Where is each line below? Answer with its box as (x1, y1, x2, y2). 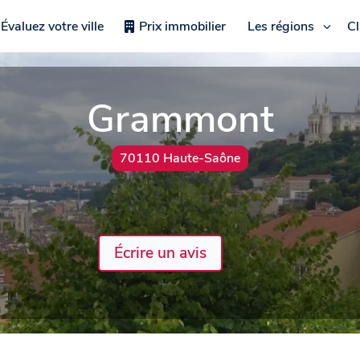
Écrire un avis (114, 242, 207, 264)
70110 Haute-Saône (120, 149, 240, 167)
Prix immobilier (138, 17, 226, 35)
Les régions (247, 17, 314, 35)
